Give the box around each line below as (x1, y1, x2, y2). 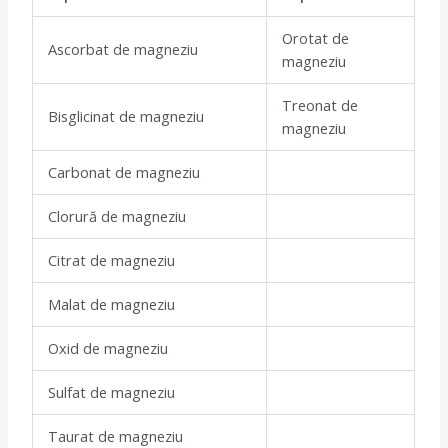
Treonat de (282, 95, 359, 116)
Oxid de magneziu (48, 338, 169, 359)
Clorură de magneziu (48, 206, 187, 227)
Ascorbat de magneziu (48, 39, 199, 60)
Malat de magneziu (48, 294, 176, 315)
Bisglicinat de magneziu (48, 106, 205, 127)
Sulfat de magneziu (48, 382, 176, 403)
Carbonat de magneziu (48, 162, 201, 183)
